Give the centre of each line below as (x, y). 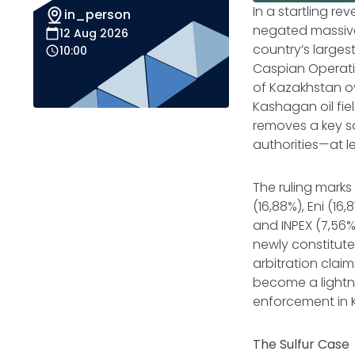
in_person (97, 15)
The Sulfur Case (303, 344)
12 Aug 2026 (94, 33)
